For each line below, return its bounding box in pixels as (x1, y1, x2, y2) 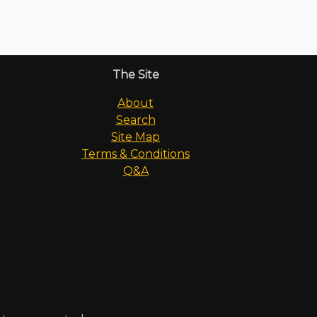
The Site (112, 67, 159, 81)
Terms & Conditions (81, 146, 190, 161)
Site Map (111, 129, 160, 144)
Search (115, 113, 156, 127)
